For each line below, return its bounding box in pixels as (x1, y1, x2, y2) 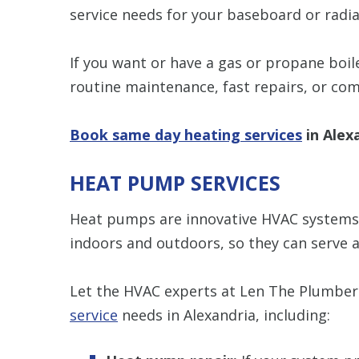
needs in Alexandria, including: (118, 305, 330, 325)
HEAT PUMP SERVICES (70, 168, 280, 196)
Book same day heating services (70, 124, 302, 144)
